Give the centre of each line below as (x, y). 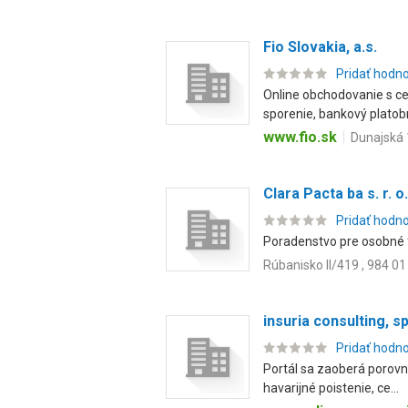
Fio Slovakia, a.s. (320, 47)
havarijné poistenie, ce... (331, 388)
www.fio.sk (300, 137)
